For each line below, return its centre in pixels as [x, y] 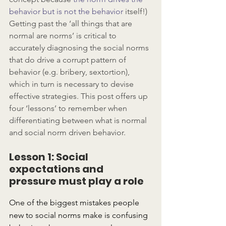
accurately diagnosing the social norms [80, 47]
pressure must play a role [76, 181]
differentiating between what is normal [79, 120]
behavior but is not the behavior [66, 11]
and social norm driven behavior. [67, 132]
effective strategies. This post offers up [79, 96]
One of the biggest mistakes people [75, 202]
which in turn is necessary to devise [72, 84]
